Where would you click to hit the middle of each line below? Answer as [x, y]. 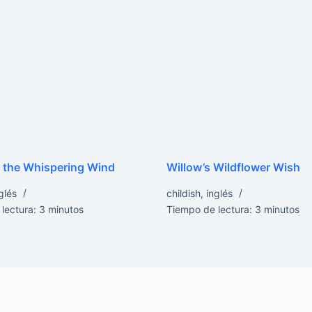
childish [183, 194]
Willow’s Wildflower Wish [233, 167]
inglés [219, 194]
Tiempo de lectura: [209, 210]
